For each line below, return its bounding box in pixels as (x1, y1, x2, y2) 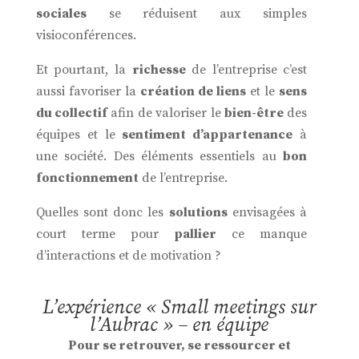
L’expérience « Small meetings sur (42, 296, 317, 320)
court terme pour (35, 226, 175, 242)
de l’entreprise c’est (185, 62, 308, 78)
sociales (35, 6, 87, 22)
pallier (174, 226, 217, 242)
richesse (131, 62, 186, 78)
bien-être (224, 105, 284, 121)
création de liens (139, 83, 247, 99)
